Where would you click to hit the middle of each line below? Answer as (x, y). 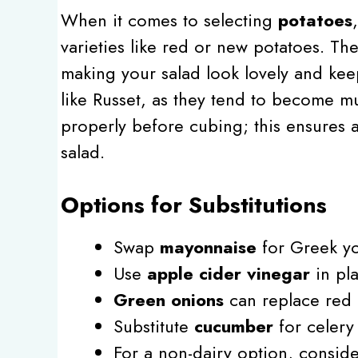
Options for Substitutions (194, 205)
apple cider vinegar (229, 273)
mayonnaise (208, 247)
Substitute (154, 326)
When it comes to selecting (169, 20)
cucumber (234, 326)
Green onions (169, 299)
